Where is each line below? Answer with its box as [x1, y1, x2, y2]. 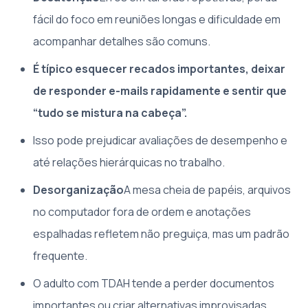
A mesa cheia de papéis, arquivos [124, 181, 291, 197]
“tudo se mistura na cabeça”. [33, 104, 187, 120]
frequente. [33, 247, 87, 263]
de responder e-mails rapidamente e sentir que [33, 82, 287, 98]
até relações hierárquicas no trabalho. [33, 154, 225, 170]
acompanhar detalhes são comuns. [33, 33, 210, 49]
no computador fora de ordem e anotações [33, 203, 251, 219]
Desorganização [33, 181, 124, 197]
